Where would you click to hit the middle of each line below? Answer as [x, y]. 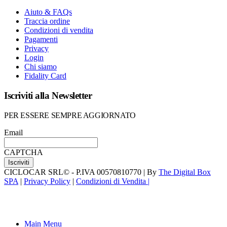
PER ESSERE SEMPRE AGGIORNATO [70, 115]
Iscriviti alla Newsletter [48, 95]
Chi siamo [41, 67]
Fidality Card [45, 76]
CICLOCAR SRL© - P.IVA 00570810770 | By [81, 172]
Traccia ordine [47, 21]
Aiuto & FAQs [48, 12]
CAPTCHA [24, 152]
